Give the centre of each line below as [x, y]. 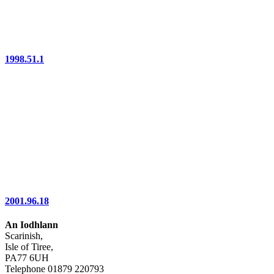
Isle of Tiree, [29, 247]
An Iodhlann [31, 225]
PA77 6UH [27, 258]
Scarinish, [24, 236]
